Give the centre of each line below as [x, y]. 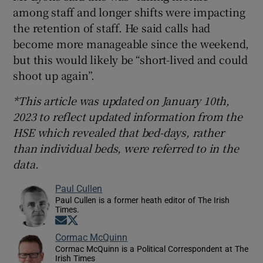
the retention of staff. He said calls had [112, 28]
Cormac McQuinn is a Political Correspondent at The [152, 249]
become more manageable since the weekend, [131, 44]
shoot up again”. [54, 75]
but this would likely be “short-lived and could [131, 60]
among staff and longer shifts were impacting [129, 12]
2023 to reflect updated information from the [128, 117]
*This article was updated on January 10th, [122, 101]
